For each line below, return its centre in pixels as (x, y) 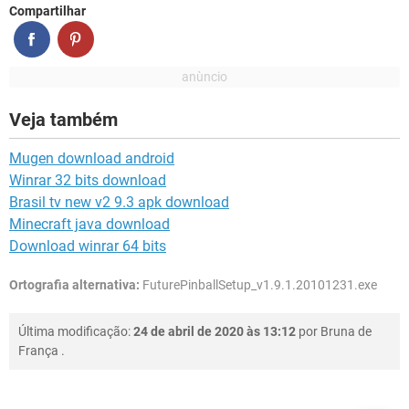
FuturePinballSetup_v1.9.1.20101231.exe (258, 285)
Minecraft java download (89, 225)
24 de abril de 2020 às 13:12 (215, 332)
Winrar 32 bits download (88, 181)
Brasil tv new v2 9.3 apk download (119, 203)
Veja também (63, 120)
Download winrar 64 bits (88, 246)
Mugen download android (92, 159)
